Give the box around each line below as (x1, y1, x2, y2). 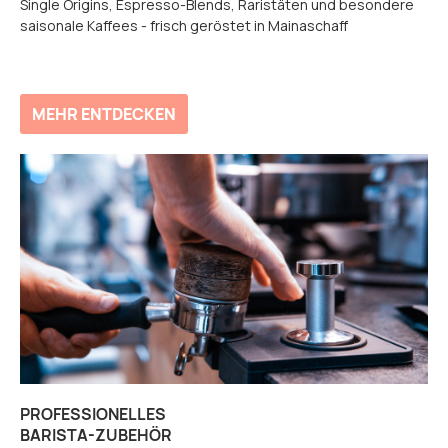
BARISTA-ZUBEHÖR (20, 423, 172, 446)
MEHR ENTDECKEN (32, 103, 176, 126)
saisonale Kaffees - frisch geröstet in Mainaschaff (20, 16, 348, 36)
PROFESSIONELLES (20, 402, 166, 425)
